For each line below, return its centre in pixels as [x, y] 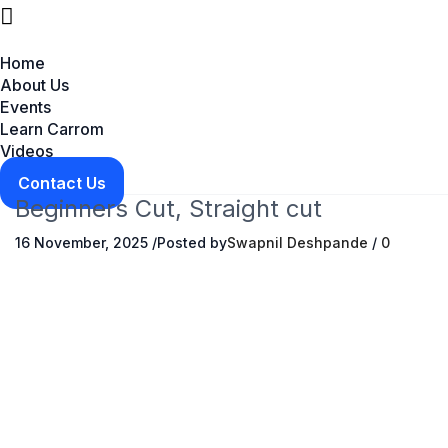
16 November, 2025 [81, 242]
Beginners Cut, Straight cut [168, 208]
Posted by [192, 242]
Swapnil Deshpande [297, 242]
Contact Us [62, 183]
